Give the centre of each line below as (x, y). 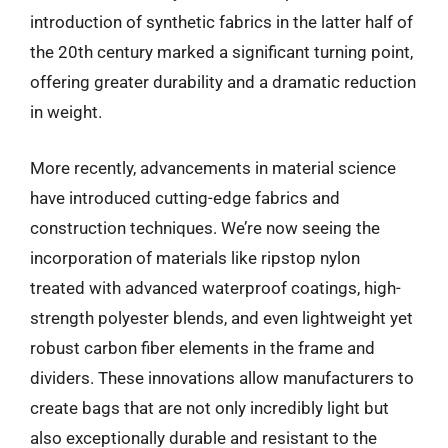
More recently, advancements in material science (213, 167)
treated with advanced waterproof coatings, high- (215, 287)
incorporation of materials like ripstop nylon (195, 257)
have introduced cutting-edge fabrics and (185, 197)
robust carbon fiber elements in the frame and (202, 347)
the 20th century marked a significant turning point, (221, 52)
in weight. (66, 112)
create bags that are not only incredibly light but (209, 407)
